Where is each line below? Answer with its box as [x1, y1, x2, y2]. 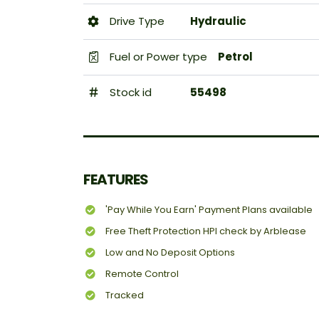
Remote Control [105, 267, 179, 281]
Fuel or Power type [107, 49, 207, 65]
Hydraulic [190, 14, 246, 29]
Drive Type [107, 14, 164, 29]
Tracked [105, 288, 144, 303]
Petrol [218, 49, 253, 65]
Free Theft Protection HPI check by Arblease [105, 224, 306, 239]
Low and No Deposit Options [105, 246, 235, 260]
